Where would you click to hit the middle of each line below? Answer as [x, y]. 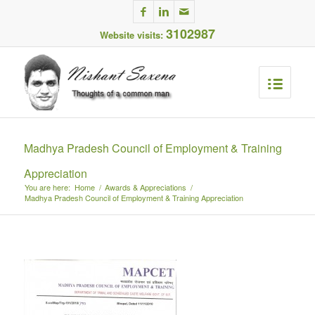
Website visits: [133, 35]
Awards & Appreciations [145, 187]
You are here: [47, 187]
